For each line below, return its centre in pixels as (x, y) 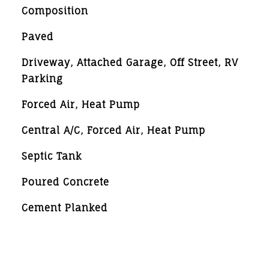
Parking (42, 79)
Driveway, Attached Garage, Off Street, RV (130, 62)
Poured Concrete (65, 182)
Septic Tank (51, 156)
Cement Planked (64, 208)
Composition (55, 11)
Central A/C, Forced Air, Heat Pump (113, 130)
